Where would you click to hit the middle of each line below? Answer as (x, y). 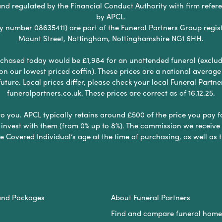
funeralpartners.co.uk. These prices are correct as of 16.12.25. (111, 92)
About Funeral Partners (150, 197)
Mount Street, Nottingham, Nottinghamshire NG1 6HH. (111, 38)
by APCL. (111, 16)
